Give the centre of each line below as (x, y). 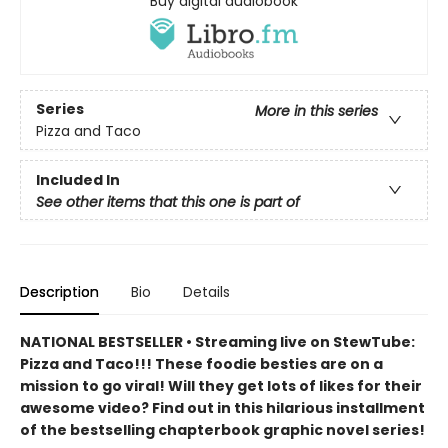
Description (59, 292)
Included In (78, 180)
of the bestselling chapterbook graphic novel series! (222, 430)
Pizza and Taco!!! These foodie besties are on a (201, 364)
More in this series (316, 110)
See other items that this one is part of (168, 202)
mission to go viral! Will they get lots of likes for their (221, 386)
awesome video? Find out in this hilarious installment (222, 408)
